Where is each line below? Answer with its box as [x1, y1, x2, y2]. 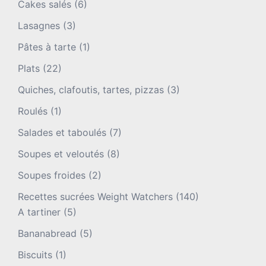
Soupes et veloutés [18, 147, 104, 160]
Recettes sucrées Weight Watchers [18, 190, 173, 202]
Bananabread [18, 227, 77, 239]
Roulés [18, 104, 47, 117]
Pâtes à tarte [18, 40, 76, 53]
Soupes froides [18, 169, 85, 181]
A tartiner [18, 205, 61, 218]
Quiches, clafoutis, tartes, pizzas [18, 83, 164, 96]
